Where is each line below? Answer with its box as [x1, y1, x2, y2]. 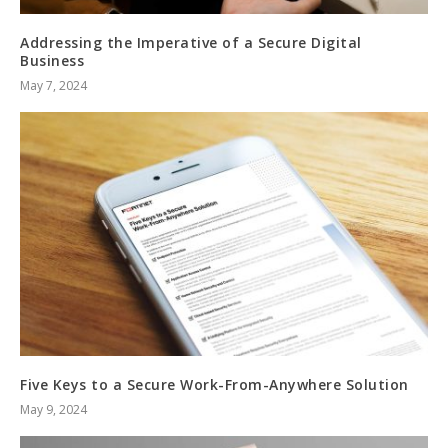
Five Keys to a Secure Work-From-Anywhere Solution [20, 375, 409, 395]
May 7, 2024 [20, 76, 87, 94]
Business [20, 50, 84, 70]
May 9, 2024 [20, 401, 87, 419]
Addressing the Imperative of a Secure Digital [20, 32, 362, 52]
